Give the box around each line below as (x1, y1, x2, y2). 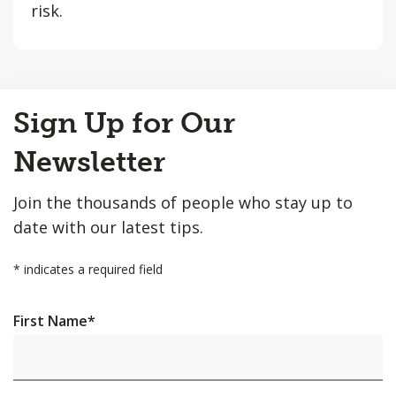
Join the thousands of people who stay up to (13, 192, 353, 213)
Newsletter (13, 145, 165, 179)
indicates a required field (20, 261, 163, 278)
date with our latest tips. (13, 217, 203, 238)
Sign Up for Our (13, 106, 235, 140)
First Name (13, 311, 88, 331)
